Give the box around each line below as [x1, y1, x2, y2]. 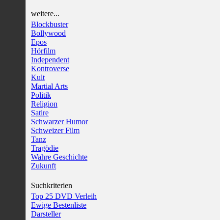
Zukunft [31, 162, 56, 170]
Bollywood [31, 29, 66, 37]
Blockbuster [31, 20, 68, 28]
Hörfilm [31, 47, 55, 55]
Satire [31, 109, 49, 117]
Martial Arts [31, 82, 68, 90]
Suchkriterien [31, 181, 72, 190]
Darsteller [31, 210, 61, 218]
